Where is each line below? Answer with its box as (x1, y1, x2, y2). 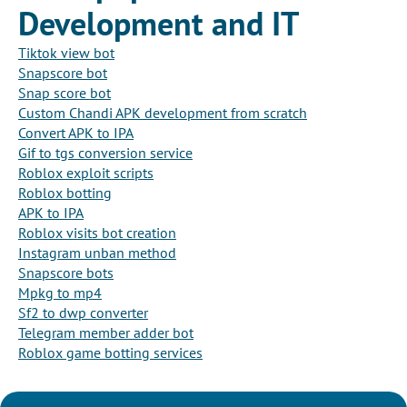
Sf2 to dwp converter (18, 303, 148, 323)
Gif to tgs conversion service (18, 144, 193, 163)
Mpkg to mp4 (18, 283, 102, 303)
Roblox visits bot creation (18, 223, 176, 243)
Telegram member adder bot (18, 323, 194, 342)
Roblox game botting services (18, 343, 203, 362)
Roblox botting (18, 184, 112, 203)
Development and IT (18, 2, 299, 45)
